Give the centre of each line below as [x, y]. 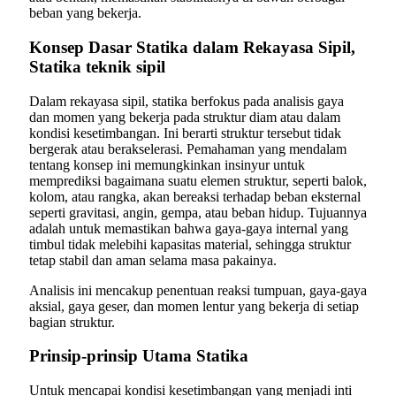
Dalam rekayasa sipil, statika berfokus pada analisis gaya [187, 101]
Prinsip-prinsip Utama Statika [139, 356]
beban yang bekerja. [85, 13]
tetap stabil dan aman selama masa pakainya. [153, 260]
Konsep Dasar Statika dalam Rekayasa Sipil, [192, 47]
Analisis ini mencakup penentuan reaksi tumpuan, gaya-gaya [198, 290]
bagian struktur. [72, 322]
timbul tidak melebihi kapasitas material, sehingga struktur [190, 244]
